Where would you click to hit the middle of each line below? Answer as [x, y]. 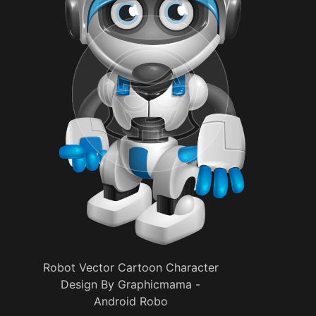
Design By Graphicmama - [130, 284]
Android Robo [130, 301]
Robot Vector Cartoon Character [130, 267]
